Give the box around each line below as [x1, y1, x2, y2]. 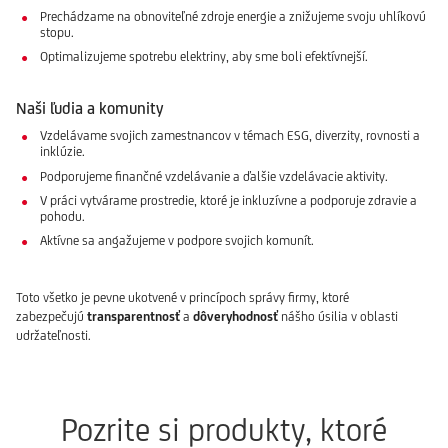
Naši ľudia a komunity [16, 98, 163, 118]
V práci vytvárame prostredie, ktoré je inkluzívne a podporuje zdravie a [40, 192, 417, 208]
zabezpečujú [16, 309, 87, 325]
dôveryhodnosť [193, 309, 278, 325]
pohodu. [40, 208, 85, 224]
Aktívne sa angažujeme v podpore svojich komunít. [40, 233, 314, 249]
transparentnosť [87, 309, 180, 325]
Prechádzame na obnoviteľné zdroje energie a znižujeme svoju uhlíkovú [40, 8, 426, 24]
